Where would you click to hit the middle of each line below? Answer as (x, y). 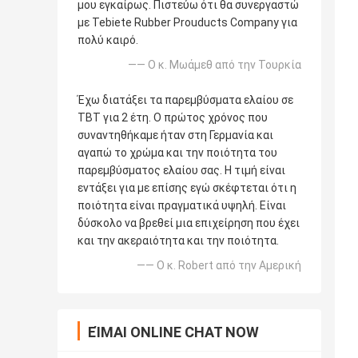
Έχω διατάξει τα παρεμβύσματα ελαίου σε (185, 100)
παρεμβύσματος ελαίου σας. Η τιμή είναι (181, 171)
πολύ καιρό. (108, 40)
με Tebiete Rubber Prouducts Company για (187, 23)
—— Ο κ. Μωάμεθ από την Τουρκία (215, 65)
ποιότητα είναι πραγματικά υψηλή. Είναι (182, 206)
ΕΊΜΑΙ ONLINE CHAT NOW (173, 332)
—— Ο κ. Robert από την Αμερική (219, 266)
